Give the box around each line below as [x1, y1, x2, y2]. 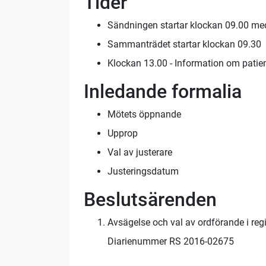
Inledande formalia [84, 80, 242, 103]
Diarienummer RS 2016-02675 [107, 236, 234, 248]
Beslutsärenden [84, 188, 217, 211]
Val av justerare [107, 147, 172, 159]
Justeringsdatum [107, 166, 179, 178]
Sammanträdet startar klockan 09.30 [107, 39, 261, 50]
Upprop [107, 128, 138, 140]
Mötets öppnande [107, 109, 181, 121]
